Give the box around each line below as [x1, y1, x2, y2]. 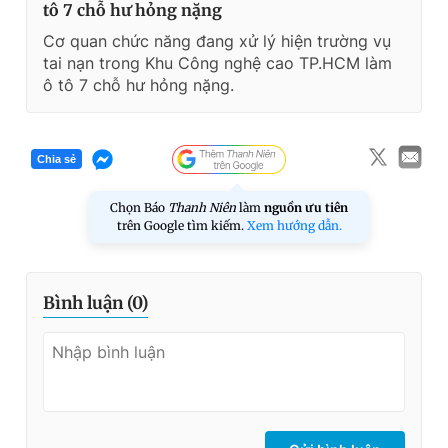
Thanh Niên [168, 199, 236, 215]
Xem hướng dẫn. [246, 217, 342, 233]
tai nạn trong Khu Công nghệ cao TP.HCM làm [43, 52, 392, 73]
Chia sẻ [37, 153, 76, 166]
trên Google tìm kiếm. [116, 217, 247, 233]
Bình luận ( [43, 291, 132, 314]
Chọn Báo [110, 199, 168, 215]
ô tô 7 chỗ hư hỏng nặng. [43, 74, 234, 95]
